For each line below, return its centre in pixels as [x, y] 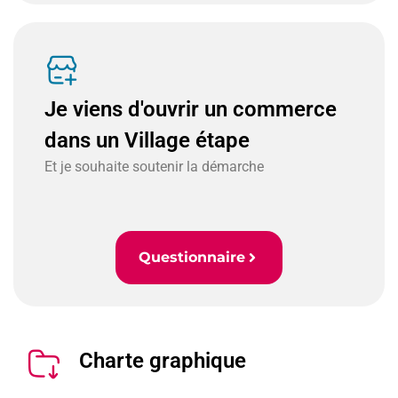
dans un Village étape [147, 140]
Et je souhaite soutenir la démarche [154, 167]
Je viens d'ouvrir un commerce [191, 109]
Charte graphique [163, 361]
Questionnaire [192, 257]
